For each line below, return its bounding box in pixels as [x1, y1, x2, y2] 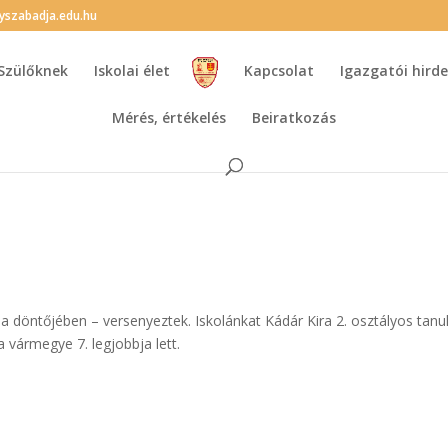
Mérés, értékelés [112, 108, 226, 127]
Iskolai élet [93, 61, 170, 80]
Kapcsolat [244, 61, 315, 80]
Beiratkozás [252, 108, 336, 127]
